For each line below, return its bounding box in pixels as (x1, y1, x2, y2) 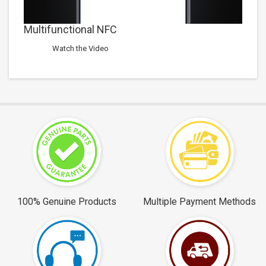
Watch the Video (52, 44, 109, 53)
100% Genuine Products (17, 195, 116, 207)
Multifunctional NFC (24, 23, 117, 36)
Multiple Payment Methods (143, 195, 256, 207)
